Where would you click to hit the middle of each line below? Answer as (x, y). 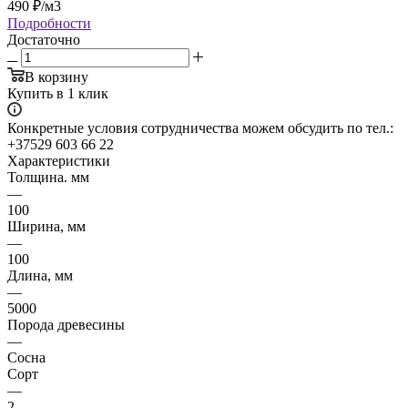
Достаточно (44, 39)
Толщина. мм (48, 177)
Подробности (49, 23)
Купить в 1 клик (58, 93)
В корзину (56, 76)
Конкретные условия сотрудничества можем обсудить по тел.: (200, 127)
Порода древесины (66, 324)
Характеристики (59, 160)
